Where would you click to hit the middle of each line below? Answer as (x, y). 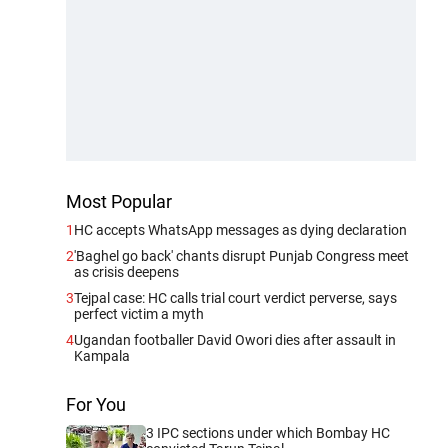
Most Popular (119, 202)
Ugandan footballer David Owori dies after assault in (235, 340)
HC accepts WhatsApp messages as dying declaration (240, 230)
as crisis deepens (126, 272)
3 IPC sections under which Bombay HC (268, 433)
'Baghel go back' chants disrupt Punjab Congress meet (241, 256)
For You (96, 405)
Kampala (102, 356)
